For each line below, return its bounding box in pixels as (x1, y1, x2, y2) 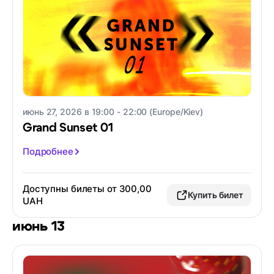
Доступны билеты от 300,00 (23, 183, 152, 195)
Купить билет (187, 190, 243, 201)
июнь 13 (12, 220, 65, 234)
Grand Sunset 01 (23, 122, 114, 135)
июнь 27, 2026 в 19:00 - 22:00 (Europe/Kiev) (23, 106, 204, 117)
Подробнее (23, 146, 73, 158)
